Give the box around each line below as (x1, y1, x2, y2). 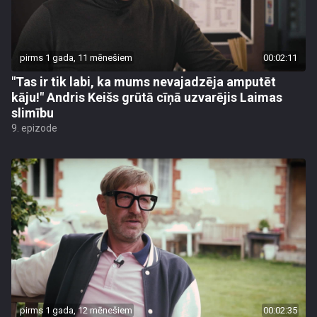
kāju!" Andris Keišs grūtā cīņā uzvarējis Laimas (11, 89, 282, 105)
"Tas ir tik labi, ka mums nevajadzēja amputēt (11, 74, 276, 89)
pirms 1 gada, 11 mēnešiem (20, 52, 132, 63)
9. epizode (11, 122, 57, 134)
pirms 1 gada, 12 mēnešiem (20, 304, 132, 316)
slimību (11, 105, 54, 120)
